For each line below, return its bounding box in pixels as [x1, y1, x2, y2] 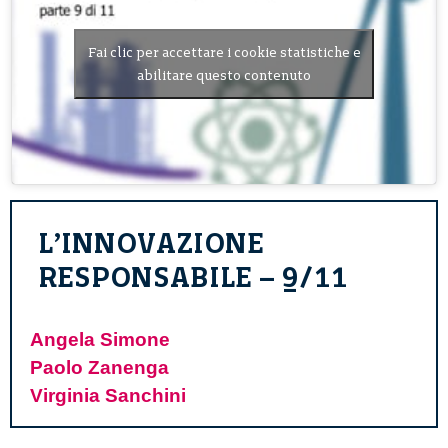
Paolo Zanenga [30, 356, 169, 378]
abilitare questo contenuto [137, 67, 311, 85]
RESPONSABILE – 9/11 [38, 259, 347, 294]
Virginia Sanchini [30, 384, 186, 406]
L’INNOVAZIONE [38, 225, 264, 260]
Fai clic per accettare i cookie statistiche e [87, 44, 361, 62]
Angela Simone [30, 328, 170, 350]
